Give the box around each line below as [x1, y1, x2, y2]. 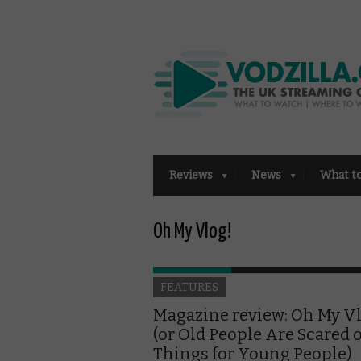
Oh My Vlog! [153, 221, 231, 242]
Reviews [169, 168, 213, 182]
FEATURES [160, 280, 218, 294]
